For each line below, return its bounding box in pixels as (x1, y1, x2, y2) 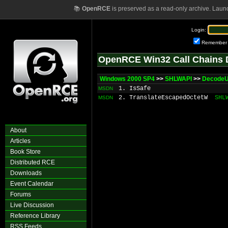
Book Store (10, 148, 41, 155)
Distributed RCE (10, 159, 55, 166)
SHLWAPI (165, 75, 192, 82)
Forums (10, 191, 31, 198)
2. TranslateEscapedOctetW (119, 94, 208, 101)
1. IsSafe (119, 85, 151, 92)
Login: (191, 27, 206, 33)
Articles (10, 137, 31, 145)
